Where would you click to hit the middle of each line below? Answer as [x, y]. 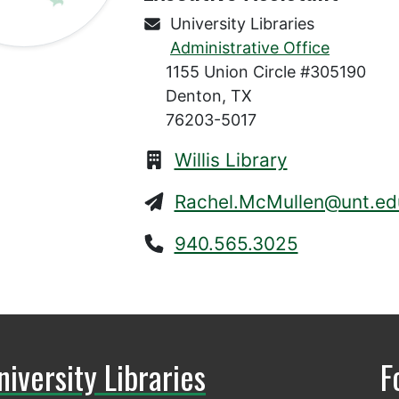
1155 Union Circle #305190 [266, 72]
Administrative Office [250, 48]
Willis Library [231, 160]
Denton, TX [209, 96]
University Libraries [240, 24]
